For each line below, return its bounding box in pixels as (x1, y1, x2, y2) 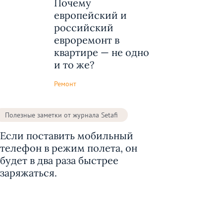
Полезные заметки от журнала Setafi (5, 110, 118, 119)
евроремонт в (54, 34, 119, 46)
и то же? (54, 58, 94, 71)
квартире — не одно (54, 46, 149, 58)
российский (54, 21, 113, 34)
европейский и (54, 9, 127, 21)
